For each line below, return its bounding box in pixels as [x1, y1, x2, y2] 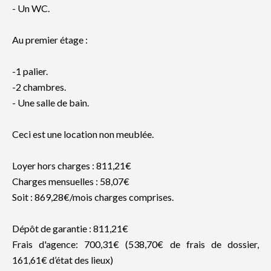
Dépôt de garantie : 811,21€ [12, 223, 128, 234]
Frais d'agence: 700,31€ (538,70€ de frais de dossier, [12, 238, 259, 250]
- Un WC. [12, 2, 50, 14]
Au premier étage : [12, 34, 88, 45]
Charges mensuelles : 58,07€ [12, 175, 129, 187]
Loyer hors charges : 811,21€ [12, 160, 131, 171]
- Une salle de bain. [12, 97, 89, 108]
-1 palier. [12, 65, 48, 77]
